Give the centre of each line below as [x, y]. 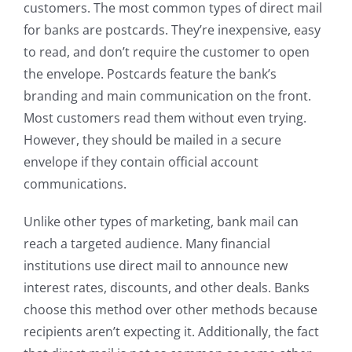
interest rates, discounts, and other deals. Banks [167, 288]
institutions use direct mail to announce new [156, 266]
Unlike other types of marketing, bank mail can [161, 222]
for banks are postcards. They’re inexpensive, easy [172, 30]
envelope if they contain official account [141, 162]
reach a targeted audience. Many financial [147, 244]
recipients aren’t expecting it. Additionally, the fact [171, 332]
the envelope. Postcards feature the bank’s [150, 74]
